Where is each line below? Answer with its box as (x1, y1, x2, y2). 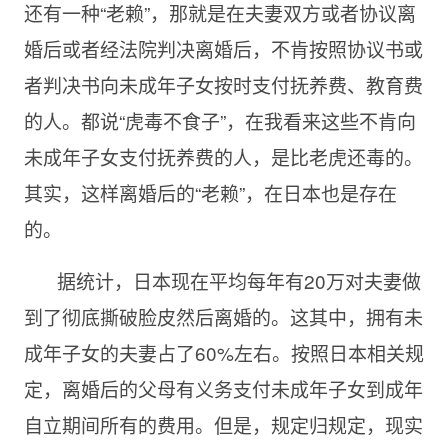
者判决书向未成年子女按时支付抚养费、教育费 (23, 71, 423, 98)
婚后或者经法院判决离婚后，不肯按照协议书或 (23, 35, 423, 62)
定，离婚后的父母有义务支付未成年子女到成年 (23, 375, 423, 402)
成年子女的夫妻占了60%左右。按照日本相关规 (23, 339, 424, 366)
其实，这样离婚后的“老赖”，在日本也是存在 (23, 179, 397, 206)
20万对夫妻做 (303, 267, 421, 294)
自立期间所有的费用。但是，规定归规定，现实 (23, 411, 423, 438)
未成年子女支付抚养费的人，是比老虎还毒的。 (23, 143, 423, 170)
